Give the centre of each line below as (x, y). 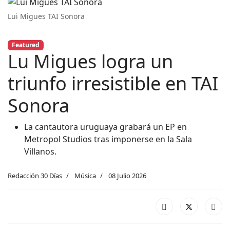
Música (85, 175)
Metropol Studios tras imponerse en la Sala (108, 139)
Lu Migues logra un (90, 61)
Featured (25, 45)
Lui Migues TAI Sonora (46, 16)
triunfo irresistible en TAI (113, 83)
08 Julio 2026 (127, 175)
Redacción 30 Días (35, 175)
